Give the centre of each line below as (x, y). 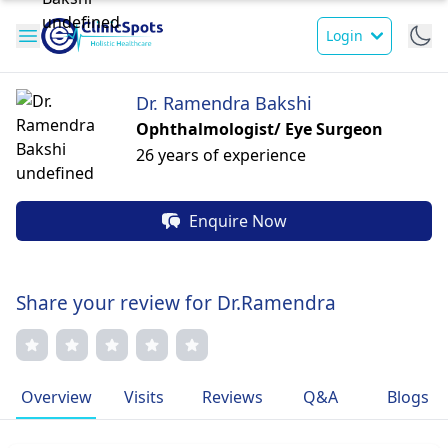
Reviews (232, 397)
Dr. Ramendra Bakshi (224, 103)
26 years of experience (221, 155)
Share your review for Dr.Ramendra (176, 303)
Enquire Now (238, 221)
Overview (56, 397)
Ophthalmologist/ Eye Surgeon (259, 129)
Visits (144, 397)
